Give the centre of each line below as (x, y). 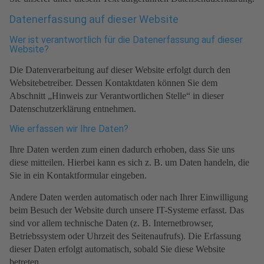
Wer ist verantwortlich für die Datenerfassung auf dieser (126, 40)
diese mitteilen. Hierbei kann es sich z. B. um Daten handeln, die (129, 163)
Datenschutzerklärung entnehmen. (73, 109)
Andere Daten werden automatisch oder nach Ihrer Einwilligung (129, 197)
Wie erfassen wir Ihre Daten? (69, 129)
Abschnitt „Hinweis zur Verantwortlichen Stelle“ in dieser (117, 96)
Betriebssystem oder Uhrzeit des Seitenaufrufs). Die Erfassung (125, 236)
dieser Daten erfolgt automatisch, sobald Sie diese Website (117, 249)
